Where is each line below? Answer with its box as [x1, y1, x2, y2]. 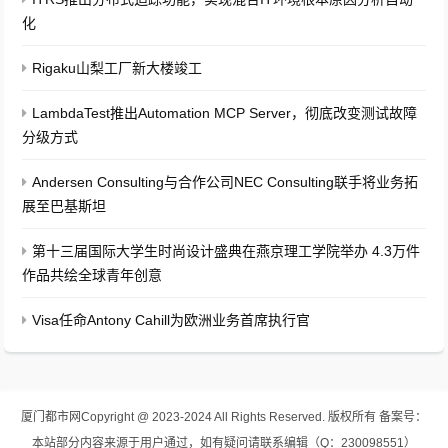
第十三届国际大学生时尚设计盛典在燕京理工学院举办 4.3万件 [32, 243, 421, 260]
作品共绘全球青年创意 [22, 267, 163, 284]
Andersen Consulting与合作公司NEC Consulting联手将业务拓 [32, 174, 419, 191]
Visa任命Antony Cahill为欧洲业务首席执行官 [32, 312, 311, 329]
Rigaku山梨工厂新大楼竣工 [32, 60, 203, 77]
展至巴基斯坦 [22, 198, 107, 215]
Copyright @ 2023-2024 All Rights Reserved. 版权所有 [80, 410, 376, 425]
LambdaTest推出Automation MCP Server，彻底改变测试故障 [32, 105, 418, 122]
